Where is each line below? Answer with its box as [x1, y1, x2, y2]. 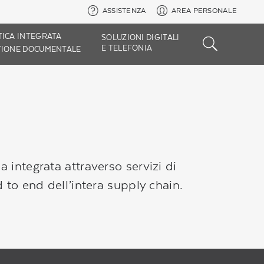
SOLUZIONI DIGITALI [101, 33, 180, 42]
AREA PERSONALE [171, 6, 237, 15]
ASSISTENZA [102, 6, 146, 15]
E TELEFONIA [101, 44, 153, 52]
